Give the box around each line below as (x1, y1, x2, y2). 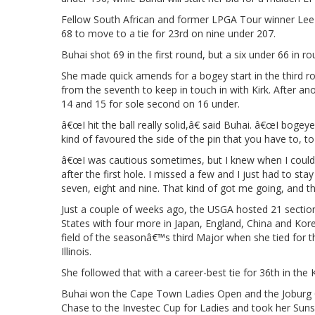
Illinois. (61, 244, 91, 258)
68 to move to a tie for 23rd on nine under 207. (61, 26, 276, 40)
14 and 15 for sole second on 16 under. (61, 96, 240, 110)
